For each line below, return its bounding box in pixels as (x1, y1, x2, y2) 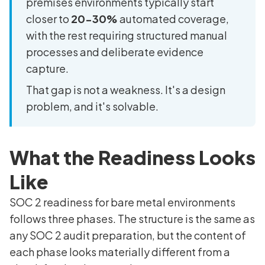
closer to (26, 11, 71, 25)
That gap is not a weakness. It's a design (26, 82, 225, 96)
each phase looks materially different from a (9, 244, 230, 258)
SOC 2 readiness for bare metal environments (9, 195, 235, 209)
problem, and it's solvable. (26, 99, 159, 113)
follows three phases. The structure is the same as (9, 211, 255, 225)
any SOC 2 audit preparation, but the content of (9, 228, 246, 242)
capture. (26, 61, 69, 75)
